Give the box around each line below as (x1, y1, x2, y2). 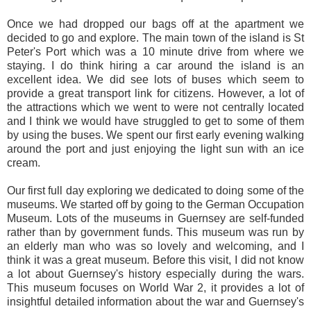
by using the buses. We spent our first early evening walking (7, 129, 304, 142)
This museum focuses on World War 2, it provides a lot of (7, 282, 304, 294)
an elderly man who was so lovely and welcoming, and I (7, 240, 304, 253)
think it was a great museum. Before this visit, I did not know (7, 254, 304, 267)
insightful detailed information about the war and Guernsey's (7, 296, 304, 308)
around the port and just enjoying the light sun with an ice (7, 143, 304, 155)
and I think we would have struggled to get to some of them (7, 115, 304, 128)
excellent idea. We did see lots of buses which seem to (7, 74, 304, 86)
